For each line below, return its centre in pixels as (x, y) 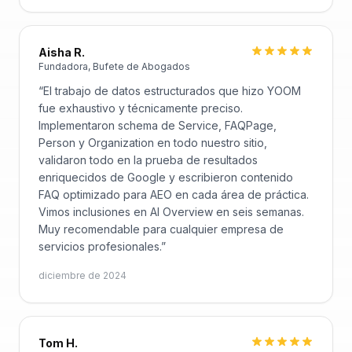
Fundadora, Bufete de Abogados (114, 66)
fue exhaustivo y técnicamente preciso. (141, 108)
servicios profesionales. (100, 246)
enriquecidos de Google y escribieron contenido (166, 177)
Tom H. (58, 343)
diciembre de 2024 (82, 275)
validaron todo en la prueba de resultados (148, 160)
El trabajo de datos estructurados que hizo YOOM (172, 91)
